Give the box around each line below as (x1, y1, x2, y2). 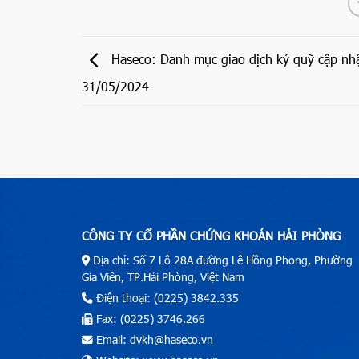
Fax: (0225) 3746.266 (93, 310, 205, 326)
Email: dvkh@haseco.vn (93, 331, 213, 347)
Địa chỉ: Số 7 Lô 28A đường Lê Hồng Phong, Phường (90, 252, 353, 268)
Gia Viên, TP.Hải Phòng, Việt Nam (82, 268, 244, 284)
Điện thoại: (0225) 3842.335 (93, 289, 239, 305)
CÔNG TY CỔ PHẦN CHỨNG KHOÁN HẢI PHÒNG (82, 228, 341, 244)
